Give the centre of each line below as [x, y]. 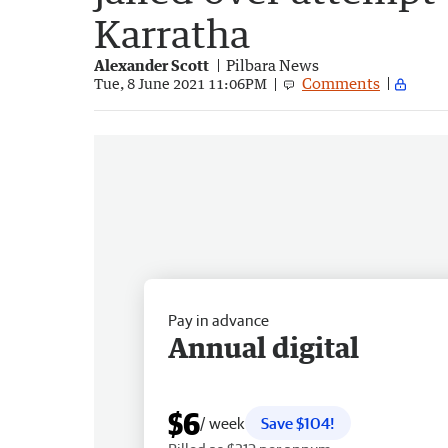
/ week [222, 422]
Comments [341, 82]
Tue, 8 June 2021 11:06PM [180, 84]
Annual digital [263, 346]
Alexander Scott [151, 64]
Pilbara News [272, 64]
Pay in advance [218, 319]
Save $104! [298, 422]
